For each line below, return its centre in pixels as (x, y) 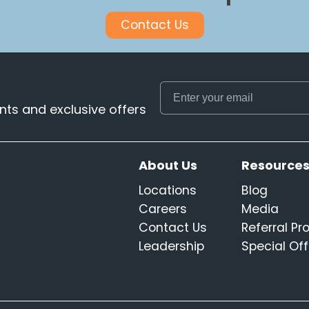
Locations (168, 190)
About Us (168, 165)
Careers (163, 209)
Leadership (172, 246)
